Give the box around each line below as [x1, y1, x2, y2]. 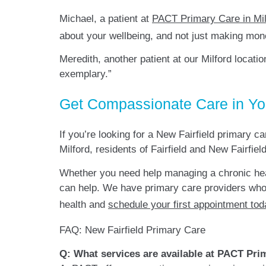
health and [59, 198, 108, 210]
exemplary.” [59, 68, 112, 80]
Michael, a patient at [59, 12, 152, 24]
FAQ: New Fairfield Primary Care [59, 224, 205, 236]
